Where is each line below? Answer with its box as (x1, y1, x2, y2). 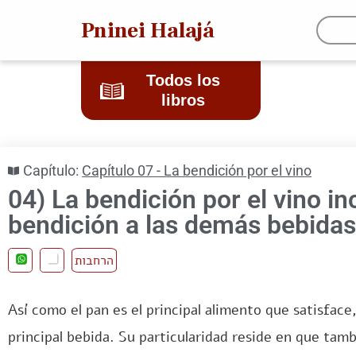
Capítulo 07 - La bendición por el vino (82, 162, 311, 179)
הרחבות (75, 251, 114, 269)
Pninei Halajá (81, 16, 215, 44)
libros (161, 91, 205, 109)
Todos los (145, 72, 220, 89)
